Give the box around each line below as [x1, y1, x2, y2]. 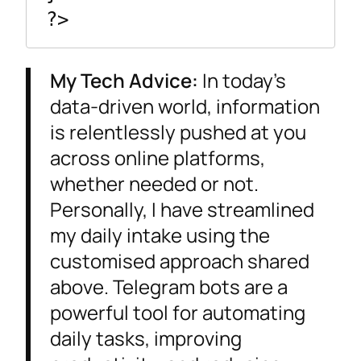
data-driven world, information [50, 93, 320, 120]
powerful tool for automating [50, 299, 305, 326]
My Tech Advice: [50, 67, 198, 94]
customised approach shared [50, 247, 309, 275]
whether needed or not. [50, 170, 259, 197]
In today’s [198, 67, 286, 94]
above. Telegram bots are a [50, 273, 288, 301]
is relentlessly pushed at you [50, 118, 306, 146]
